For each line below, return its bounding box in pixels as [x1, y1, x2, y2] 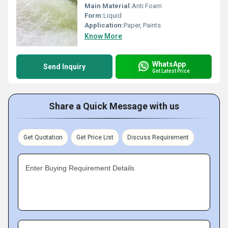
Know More [84, 32, 122, 40]
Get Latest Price [152, 68, 190, 74]
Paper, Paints [124, 21, 161, 29]
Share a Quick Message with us [49, 101, 179, 111]
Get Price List [76, 134, 113, 141]
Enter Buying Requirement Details [25, 164, 134, 172]
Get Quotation [23, 134, 63, 141]
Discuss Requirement [127, 134, 189, 141]
